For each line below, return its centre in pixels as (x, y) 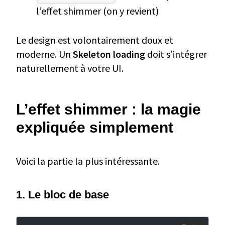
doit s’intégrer (176, 54)
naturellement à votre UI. (70, 68)
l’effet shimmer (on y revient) (97, 11)
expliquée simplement (95, 127)
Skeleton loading (109, 54)
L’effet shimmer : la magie (108, 109)
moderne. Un (44, 54)
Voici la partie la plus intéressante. (88, 161)
